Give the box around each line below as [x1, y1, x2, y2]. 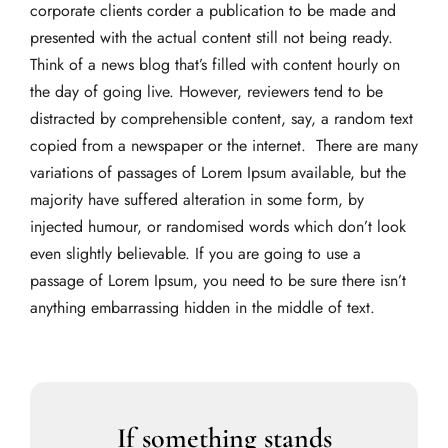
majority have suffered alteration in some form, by [30, 188, 364, 212]
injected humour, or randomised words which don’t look [30, 215, 406, 239]
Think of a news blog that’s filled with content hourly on [30, 53, 400, 77]
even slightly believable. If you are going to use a [30, 242, 361, 266]
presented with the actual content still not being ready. [30, 26, 393, 50]
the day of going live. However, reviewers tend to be [30, 80, 383, 104]
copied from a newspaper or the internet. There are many [30, 134, 418, 158]
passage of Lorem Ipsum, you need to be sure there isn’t [30, 269, 406, 293]
